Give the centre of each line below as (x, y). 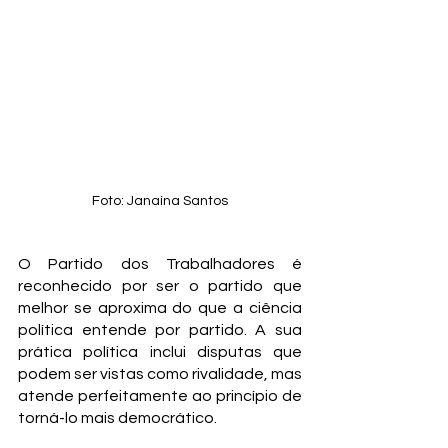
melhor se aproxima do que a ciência (160, 308)
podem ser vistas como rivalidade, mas (160, 374)
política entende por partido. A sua (160, 330)
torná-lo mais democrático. (117, 418)
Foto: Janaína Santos (160, 201)
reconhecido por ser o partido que (160, 286)
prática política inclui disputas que (160, 352)
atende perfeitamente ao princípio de (160, 396)
